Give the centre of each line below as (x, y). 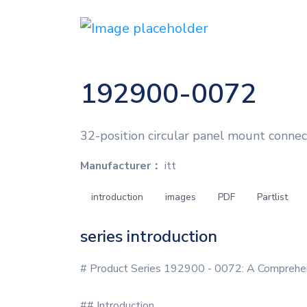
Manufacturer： (121, 166)
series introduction (149, 236)
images (181, 197)
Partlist (272, 197)
